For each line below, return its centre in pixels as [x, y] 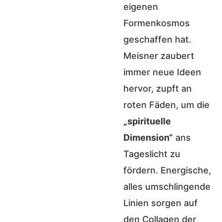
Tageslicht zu [152, 154]
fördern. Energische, [167, 170]
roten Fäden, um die [166, 105]
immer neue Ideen [162, 72]
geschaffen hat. [157, 40]
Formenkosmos [157, 23]
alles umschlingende [167, 187]
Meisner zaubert [159, 56]
